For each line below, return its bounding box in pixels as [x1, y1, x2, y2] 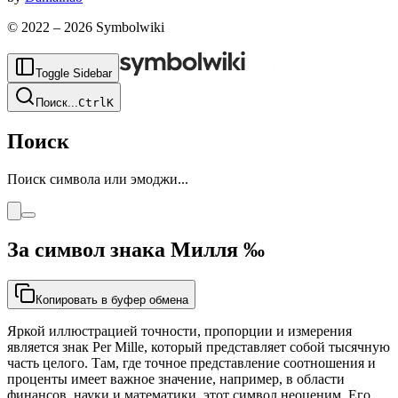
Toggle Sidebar [36, 67, 112, 80]
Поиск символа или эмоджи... [7, 171, 188, 187]
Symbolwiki [92, 20, 164, 35]
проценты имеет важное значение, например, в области [7, 370, 345, 386]
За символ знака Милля [7, 237, 238, 261]
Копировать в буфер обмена [36, 292, 188, 306]
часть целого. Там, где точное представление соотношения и [7, 354, 376, 370]
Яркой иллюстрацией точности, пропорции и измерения [7, 322, 352, 338]
